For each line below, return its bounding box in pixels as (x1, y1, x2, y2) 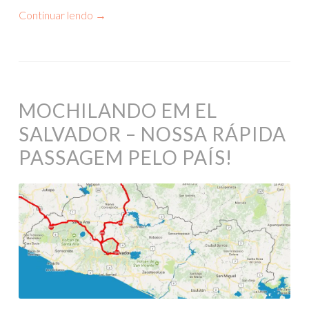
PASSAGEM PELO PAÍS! (19, 146, 232, 170)
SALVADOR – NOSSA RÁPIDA (19, 122, 286, 146)
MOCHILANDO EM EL (19, 99, 217, 123)
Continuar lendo (19, 8, 95, 22)
